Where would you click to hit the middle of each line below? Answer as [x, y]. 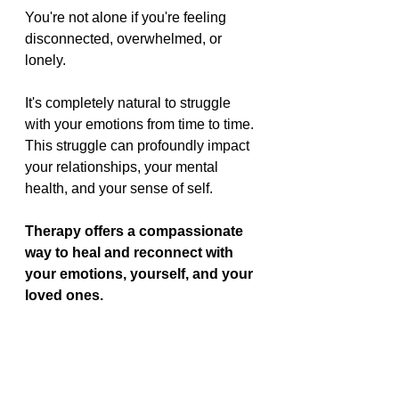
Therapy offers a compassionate [136, 232]
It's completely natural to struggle [130, 103]
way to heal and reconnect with [131, 253]
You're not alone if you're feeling [127, 18]
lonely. [45, 61]
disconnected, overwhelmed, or [125, 39]
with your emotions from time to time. [141, 125]
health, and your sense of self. [119, 189]
